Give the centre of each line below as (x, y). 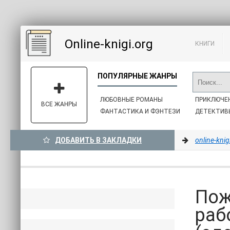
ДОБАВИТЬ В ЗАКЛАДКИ (98, 140)
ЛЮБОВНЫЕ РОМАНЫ (131, 100)
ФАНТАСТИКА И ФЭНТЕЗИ (140, 111)
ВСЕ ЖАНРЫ (59, 104)
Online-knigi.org (109, 44)
